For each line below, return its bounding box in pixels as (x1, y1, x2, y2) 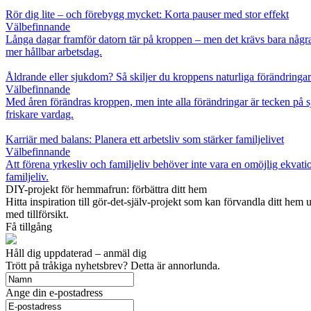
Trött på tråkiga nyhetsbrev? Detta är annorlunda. (6, 259, 220, 271)
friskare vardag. (6, 108, 74, 120)
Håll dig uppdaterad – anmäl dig (6, 246, 146, 259)
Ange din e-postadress (6, 286, 103, 299)
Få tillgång (6, 220, 52, 233)
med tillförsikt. (6, 208, 69, 220)
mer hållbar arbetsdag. (6, 45, 102, 58)
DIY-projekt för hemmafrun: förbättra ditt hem (6, 183, 207, 195)
